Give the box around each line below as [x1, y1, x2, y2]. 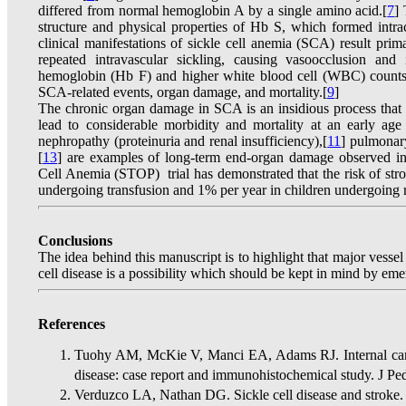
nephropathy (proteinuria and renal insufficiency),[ [38, 133, 328, 149]
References [38, 316, 105, 332]
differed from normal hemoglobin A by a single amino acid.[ [38, 3, 388, 18]
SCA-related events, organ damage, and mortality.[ [38, 84, 327, 100]
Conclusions [38, 233, 112, 248]
